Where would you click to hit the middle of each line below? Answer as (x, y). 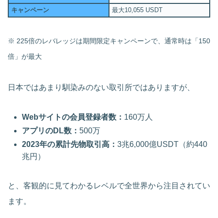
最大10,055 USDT (137, 10)
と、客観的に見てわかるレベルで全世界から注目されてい (109, 186)
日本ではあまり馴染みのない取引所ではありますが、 (101, 87)
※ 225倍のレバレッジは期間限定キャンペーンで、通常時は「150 (109, 41)
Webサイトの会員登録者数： (73, 117)
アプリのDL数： (51, 130)
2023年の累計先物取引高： (70, 145)
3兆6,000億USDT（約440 (163, 145)
